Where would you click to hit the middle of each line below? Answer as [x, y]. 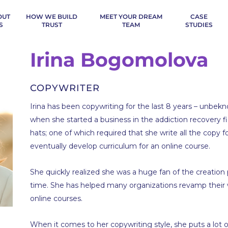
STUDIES [199, 25]
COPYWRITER [65, 88]
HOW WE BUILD [52, 17]
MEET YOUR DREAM [131, 17]
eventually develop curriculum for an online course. [120, 146]
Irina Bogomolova [119, 60]
